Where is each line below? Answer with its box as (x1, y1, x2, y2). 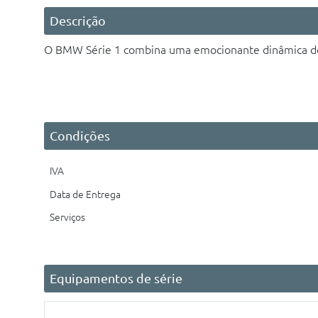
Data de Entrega (50, 189, 121, 201)
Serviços (50, 212, 85, 224)
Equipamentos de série (50, 271, 182, 286)
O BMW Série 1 (44, 43, 124, 56)
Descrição (50, 13, 106, 28)
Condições (50, 128, 110, 143)
